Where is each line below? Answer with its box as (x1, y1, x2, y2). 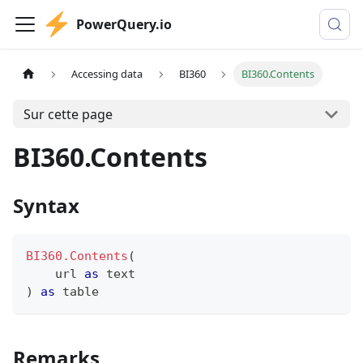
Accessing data (71, 66, 143, 82)
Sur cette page (23, 105, 113, 123)
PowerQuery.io (76, 15, 172, 33)
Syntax (13, 192, 79, 219)
